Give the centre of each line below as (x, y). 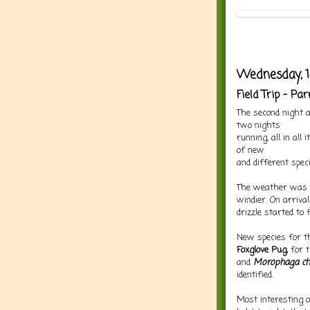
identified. (255, 275)
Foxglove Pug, (262, 250)
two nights (258, 125)
